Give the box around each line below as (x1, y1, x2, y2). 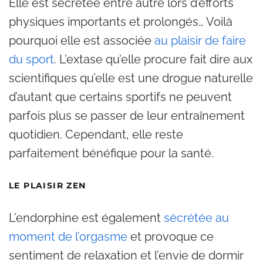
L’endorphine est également (9, 211, 164, 225)
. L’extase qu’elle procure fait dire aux (54, 52, 252, 66)
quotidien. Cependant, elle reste (9, 127, 183, 141)
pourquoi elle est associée (9, 33, 154, 48)
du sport (9, 52, 54, 66)
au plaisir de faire (154, 33, 246, 48)
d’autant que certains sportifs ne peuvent (9, 90, 232, 104)
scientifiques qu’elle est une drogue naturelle (9, 71, 253, 85)
